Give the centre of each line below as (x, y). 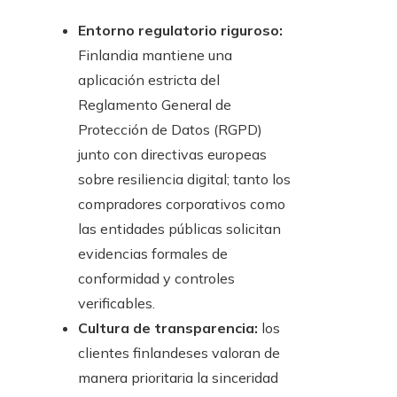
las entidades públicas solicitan (179, 229)
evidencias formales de (153, 254)
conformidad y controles (156, 279)
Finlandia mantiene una (155, 55)
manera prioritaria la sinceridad (178, 378)
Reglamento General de (155, 105)
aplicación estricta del (149, 80)
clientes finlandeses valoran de (179, 353)
